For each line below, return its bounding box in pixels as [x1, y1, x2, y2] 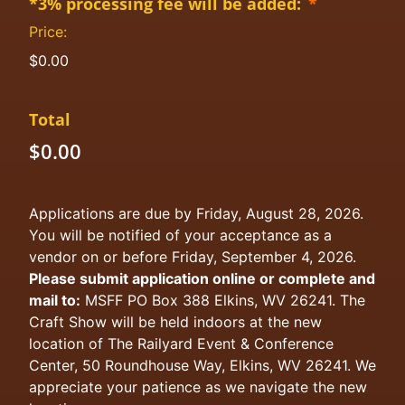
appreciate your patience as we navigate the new [29, 378, 367, 396]
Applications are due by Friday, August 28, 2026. [29, 204, 363, 222]
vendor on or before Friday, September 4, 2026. [29, 248, 356, 266]
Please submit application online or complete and [29, 269, 375, 287]
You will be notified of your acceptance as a [29, 226, 332, 244]
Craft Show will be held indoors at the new [29, 313, 322, 331]
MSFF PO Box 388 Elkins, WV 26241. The [80, 291, 365, 309]
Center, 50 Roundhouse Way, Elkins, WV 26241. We [29, 356, 376, 374]
